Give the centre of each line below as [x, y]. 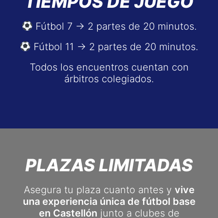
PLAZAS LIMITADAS [109, 165]
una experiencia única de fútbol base [109, 201]
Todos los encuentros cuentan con [109, 67]
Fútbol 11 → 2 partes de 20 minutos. [115, 47]
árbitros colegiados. [109, 79]
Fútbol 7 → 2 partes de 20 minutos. [114, 26]
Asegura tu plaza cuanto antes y [99, 190]
